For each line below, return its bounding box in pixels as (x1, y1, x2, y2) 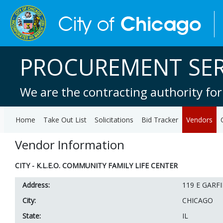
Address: (22, 180, 50, 190)
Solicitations (95, 115, 133, 124)
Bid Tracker (141, 115, 178, 124)
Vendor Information (15, 136, 124, 153)
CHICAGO (182, 196, 213, 205)
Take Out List (43, 115, 87, 124)
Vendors (186, 115, 213, 124)
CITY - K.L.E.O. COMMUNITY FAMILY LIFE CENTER (15, 161, 178, 170)
